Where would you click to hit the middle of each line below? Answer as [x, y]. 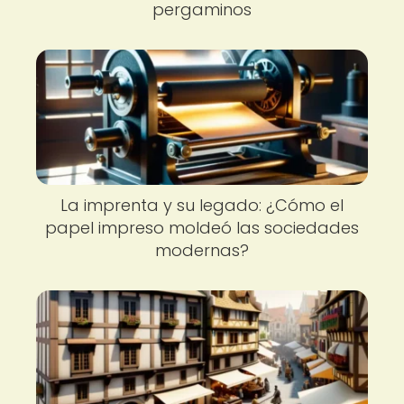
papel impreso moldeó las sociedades [202, 228]
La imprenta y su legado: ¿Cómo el [202, 205]
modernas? [202, 250]
